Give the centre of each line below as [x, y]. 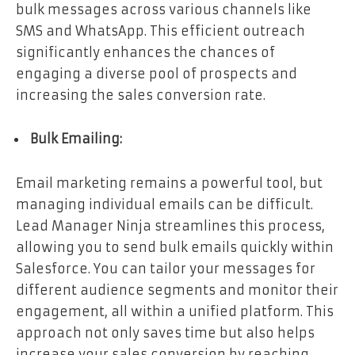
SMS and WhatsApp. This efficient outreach [160, 31]
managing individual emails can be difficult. [164, 204]
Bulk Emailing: [76, 139]
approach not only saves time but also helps [165, 332]
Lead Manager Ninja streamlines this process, [170, 225]
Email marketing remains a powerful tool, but [169, 183]
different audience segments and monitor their [177, 290]
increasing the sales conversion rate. [141, 95]
